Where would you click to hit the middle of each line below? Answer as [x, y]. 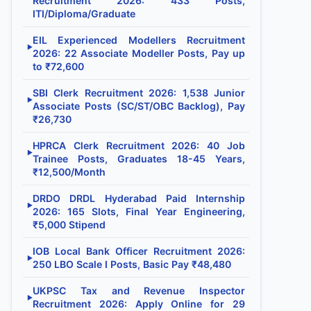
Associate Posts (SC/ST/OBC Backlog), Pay [139, 106]
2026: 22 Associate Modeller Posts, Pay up [139, 53]
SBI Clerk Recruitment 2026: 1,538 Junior [139, 93]
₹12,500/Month [69, 172]
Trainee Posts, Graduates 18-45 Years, [139, 159]
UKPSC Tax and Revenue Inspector [139, 291]
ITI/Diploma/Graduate [84, 14]
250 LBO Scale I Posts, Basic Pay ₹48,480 [132, 264]
